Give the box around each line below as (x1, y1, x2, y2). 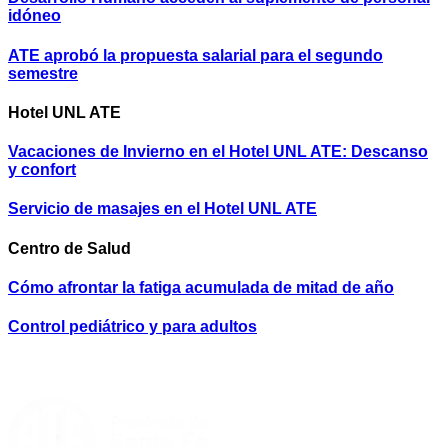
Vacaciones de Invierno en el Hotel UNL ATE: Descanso (8, 143, 428, 161)
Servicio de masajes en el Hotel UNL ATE (8, 200, 317, 218)
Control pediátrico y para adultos (8, 318, 257, 336)
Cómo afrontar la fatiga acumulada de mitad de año (8, 278, 394, 296)
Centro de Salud (8, 239, 131, 257)
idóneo (8, 7, 61, 25)
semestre (8, 64, 78, 82)
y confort (8, 161, 76, 179)
